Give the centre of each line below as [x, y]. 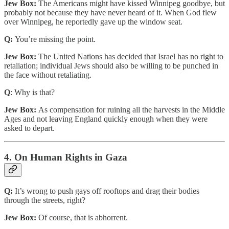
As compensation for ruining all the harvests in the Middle [131, 110]
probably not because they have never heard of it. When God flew [110, 13]
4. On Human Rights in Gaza [66, 157]
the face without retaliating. [49, 75]
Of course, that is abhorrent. [82, 217]
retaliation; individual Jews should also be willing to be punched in [111, 66]
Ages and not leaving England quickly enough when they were [106, 119]
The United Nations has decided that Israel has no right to [130, 57]
